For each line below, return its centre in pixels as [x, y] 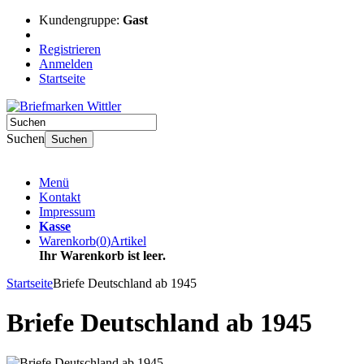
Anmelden [66, 64]
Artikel [128, 241]
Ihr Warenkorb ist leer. [102, 256]
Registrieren [70, 49]
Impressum [67, 212]
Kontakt [60, 197]
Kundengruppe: [81, 20]
